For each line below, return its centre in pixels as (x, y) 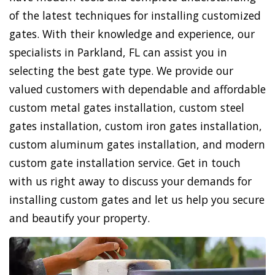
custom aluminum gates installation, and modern (137, 144)
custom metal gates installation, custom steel (127, 107)
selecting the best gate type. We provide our (121, 71)
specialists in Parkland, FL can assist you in (118, 52)
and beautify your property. (79, 218)
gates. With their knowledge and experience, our (132, 34)
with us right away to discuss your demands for (130, 181)
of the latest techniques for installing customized (135, 15)
